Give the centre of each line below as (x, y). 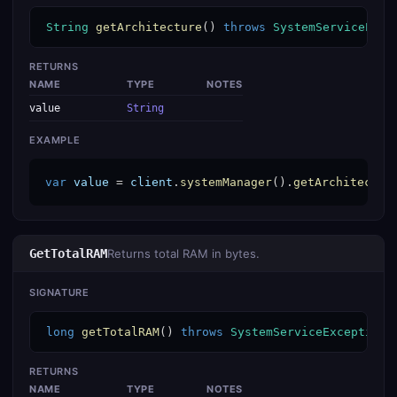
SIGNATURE (59, 292)
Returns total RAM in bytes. (183, 253)
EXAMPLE (55, 140)
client (152, 182)
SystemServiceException (308, 332)
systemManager (226, 182)
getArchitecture (149, 27)
